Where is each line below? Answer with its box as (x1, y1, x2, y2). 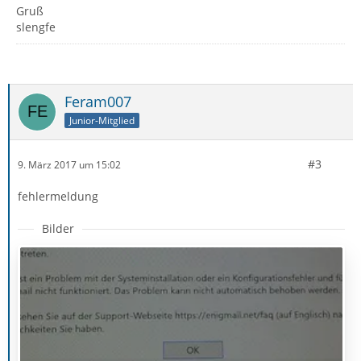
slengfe (16, 19, 56, 35)
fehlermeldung (18, 189, 98, 204)
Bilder (42, 221, 74, 236)
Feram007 (64, 92, 131, 111)
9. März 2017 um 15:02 (18, 157, 121, 172)
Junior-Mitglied (69, 113, 135, 127)
